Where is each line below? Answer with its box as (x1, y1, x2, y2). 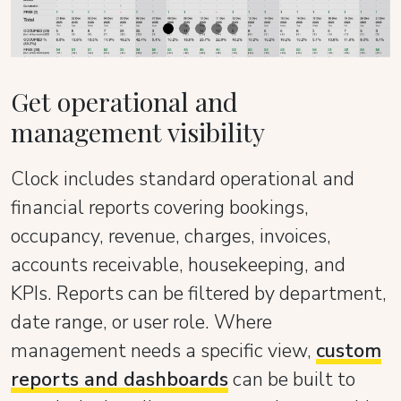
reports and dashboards (11, 366, 228, 394)
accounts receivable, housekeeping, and (11, 252, 346, 279)
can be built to (228, 366, 355, 394)
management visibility (11, 115, 265, 149)
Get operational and (11, 84, 238, 119)
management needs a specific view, (11, 337, 316, 365)
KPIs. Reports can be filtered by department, (11, 280, 387, 308)
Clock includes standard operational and (11, 166, 354, 193)
